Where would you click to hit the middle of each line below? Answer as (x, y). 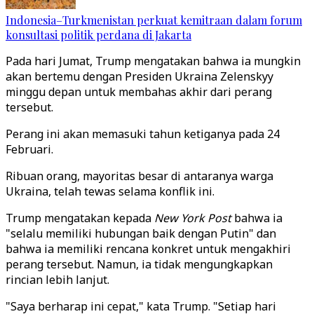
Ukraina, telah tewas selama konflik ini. (110, 191)
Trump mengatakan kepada (80, 218)
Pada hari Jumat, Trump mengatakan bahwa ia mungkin (153, 61)
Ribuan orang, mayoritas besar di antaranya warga (139, 176)
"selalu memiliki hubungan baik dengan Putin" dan (141, 233)
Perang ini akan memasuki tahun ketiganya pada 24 (143, 134)
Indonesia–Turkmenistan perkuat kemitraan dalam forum (154, 20)
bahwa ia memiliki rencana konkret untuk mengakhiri (148, 249)
